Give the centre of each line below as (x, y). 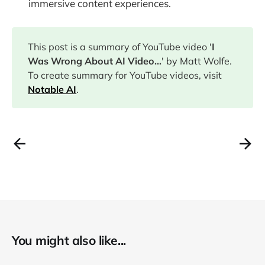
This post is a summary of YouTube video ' (120, 46)
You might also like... (69, 240)
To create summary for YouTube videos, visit (125, 75)
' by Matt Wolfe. (197, 61)
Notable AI (52, 89)
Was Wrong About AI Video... (95, 61)
